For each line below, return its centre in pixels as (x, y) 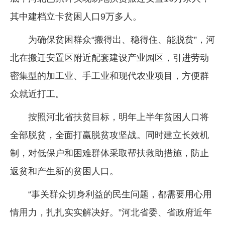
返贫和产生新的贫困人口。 (64, 171)
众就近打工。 (37, 94)
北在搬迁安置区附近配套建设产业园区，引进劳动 (109, 58)
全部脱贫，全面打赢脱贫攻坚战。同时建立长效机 (109, 135)
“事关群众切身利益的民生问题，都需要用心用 (120, 194)
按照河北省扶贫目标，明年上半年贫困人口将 (119, 117)
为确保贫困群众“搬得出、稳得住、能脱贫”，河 (122, 39)
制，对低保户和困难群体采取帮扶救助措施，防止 (109, 153)
